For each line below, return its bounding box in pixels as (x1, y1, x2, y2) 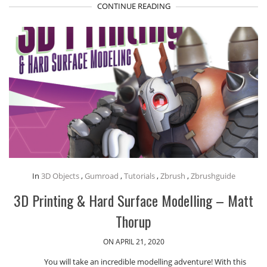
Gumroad (84, 170, 119, 181)
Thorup (116, 210, 151, 232)
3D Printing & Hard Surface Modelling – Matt (14, 189, 253, 211)
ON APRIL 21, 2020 (103, 236, 164, 247)
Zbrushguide (190, 170, 235, 181)
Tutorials (123, 170, 155, 181)
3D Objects (41, 170, 79, 181)
